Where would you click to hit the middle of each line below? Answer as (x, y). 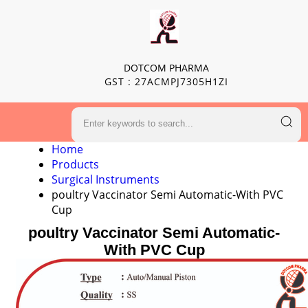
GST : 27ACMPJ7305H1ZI (166, 81)
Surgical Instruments (105, 179)
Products (75, 164)
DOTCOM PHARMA (166, 68)
